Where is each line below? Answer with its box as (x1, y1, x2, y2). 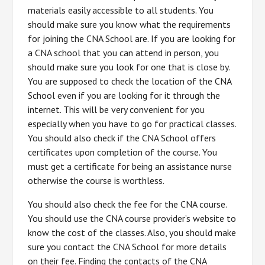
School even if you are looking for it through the (28, 89, 221, 101)
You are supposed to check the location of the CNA (28, 75, 232, 87)
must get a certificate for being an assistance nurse (28, 160, 232, 172)
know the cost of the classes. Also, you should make (28, 227, 237, 238)
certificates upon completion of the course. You (28, 146, 218, 158)
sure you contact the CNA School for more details (28, 241, 227, 253)
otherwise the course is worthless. (28, 174, 165, 186)
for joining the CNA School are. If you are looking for (28, 33, 236, 44)
